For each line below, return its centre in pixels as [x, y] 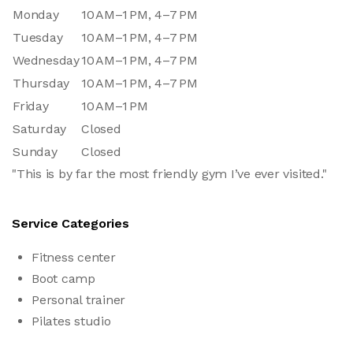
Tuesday [38, 37]
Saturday [40, 128]
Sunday [35, 151]
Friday [31, 106]
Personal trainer [79, 299]
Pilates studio [71, 321]
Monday [36, 14]
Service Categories [71, 223]
